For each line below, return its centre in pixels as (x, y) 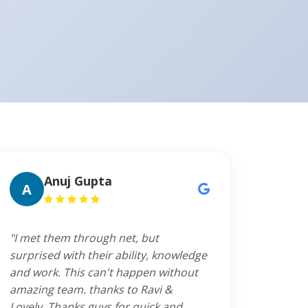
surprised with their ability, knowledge (108, 255)
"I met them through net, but (84, 238)
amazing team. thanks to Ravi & (91, 289)
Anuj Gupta (78, 181)
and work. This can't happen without (103, 272)
